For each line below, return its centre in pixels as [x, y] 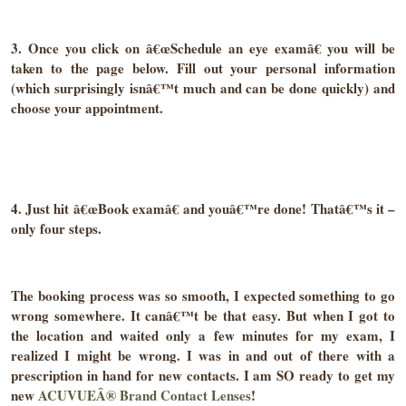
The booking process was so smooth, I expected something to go [203, 295]
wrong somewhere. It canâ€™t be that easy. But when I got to [203, 315]
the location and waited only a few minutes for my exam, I [203, 335]
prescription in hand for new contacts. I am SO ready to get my [203, 375]
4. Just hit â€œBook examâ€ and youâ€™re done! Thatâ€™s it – [203, 208]
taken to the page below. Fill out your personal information [203, 68]
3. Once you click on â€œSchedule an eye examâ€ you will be [203, 48]
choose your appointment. [87, 108]
